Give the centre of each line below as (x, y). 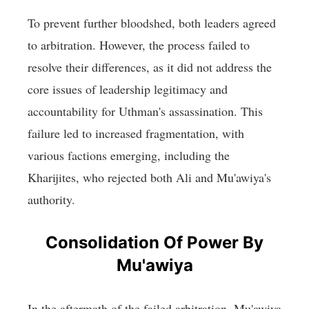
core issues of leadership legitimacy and (128, 89)
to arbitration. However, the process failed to (139, 45)
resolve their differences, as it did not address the (150, 67)
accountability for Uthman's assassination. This (145, 111)
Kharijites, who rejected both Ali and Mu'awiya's (149, 178)
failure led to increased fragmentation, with (136, 133)
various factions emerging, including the (129, 156)
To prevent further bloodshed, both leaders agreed (152, 23)
